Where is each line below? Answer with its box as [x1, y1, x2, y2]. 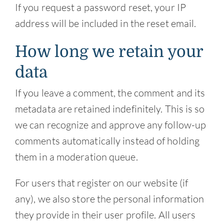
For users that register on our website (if [14, 176, 188, 189]
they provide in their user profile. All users [14, 208, 196, 221]
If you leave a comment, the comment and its [14, 86, 205, 99]
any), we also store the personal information [14, 192, 204, 205]
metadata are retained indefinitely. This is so [14, 102, 205, 115]
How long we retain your [14, 42, 203, 61]
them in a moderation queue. [14, 150, 138, 163]
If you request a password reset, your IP [14, 1, 186, 14]
